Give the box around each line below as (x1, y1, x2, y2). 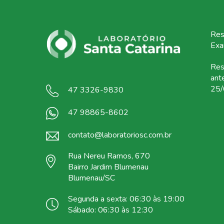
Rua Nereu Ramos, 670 (68, 150, 150, 162)
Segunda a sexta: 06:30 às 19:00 (68, 193, 184, 205)
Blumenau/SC (68, 172, 115, 184)
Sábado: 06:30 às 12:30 (68, 204, 153, 216)
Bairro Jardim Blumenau (68, 161, 148, 173)
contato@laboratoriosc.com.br (68, 129, 171, 141)
